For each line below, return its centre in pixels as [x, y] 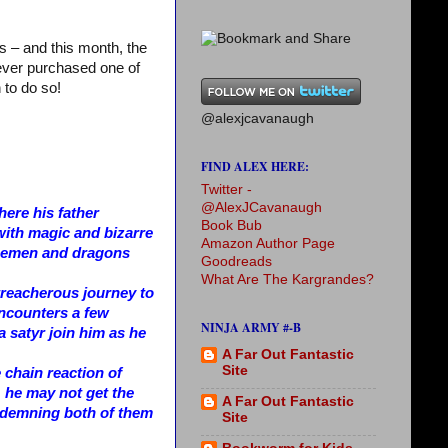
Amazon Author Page [268, 243]
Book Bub [231, 225]
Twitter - [226, 189]
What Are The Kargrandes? [287, 279]
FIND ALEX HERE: [255, 166]
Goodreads [236, 261]
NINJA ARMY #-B [251, 327]
